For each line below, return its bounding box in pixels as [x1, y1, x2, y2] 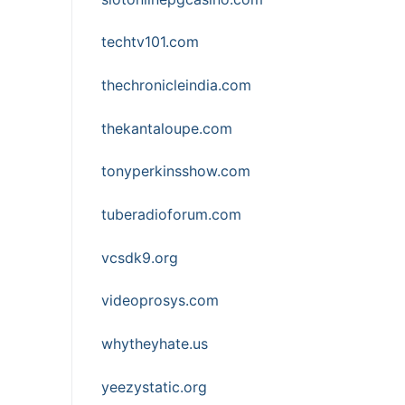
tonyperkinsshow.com [101, 162, 250, 181]
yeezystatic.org [101, 377, 207, 396]
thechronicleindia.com [101, 76, 251, 95]
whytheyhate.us [101, 334, 208, 353]
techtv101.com [101, 33, 199, 52]
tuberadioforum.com [101, 204, 241, 223]
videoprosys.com [101, 291, 219, 310]
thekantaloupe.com [101, 118, 232, 137]
